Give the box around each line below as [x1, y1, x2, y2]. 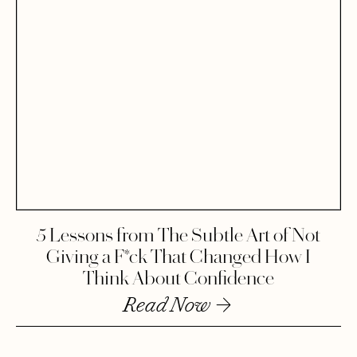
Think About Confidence [83, 270, 274, 289]
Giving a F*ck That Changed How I [46, 249, 311, 268]
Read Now [124, 293, 214, 317]
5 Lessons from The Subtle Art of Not [37, 227, 320, 246]
